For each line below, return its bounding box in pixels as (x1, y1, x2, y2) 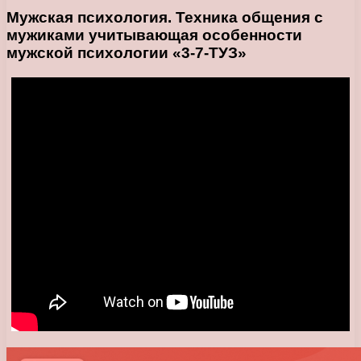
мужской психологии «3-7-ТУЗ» (6, 44, 247, 61)
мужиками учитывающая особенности (6, 26, 302, 44)
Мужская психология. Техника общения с (6, 8, 323, 26)
